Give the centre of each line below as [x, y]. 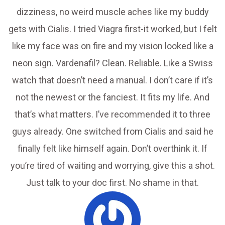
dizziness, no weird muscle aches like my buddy [113, 12]
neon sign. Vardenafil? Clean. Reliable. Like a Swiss [113, 63]
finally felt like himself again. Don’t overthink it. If [113, 149]
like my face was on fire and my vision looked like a [113, 46]
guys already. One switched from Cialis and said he [113, 132]
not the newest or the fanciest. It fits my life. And [113, 97]
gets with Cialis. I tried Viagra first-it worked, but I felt [113, 29]
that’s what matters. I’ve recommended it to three [113, 115]
